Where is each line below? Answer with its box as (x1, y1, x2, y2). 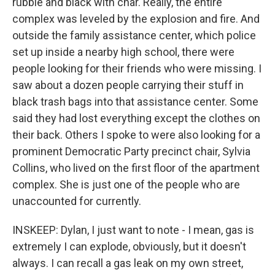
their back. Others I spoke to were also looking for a (12, 128, 260, 141)
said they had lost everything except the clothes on (12, 112, 260, 125)
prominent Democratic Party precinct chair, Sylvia (12, 145, 250, 158)
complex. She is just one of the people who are (12, 178, 240, 191)
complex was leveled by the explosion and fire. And (12, 12, 260, 25)
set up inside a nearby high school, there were (12, 45, 234, 58)
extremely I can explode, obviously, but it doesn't (12, 240, 246, 253)
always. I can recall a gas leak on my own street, (12, 257, 243, 269)
